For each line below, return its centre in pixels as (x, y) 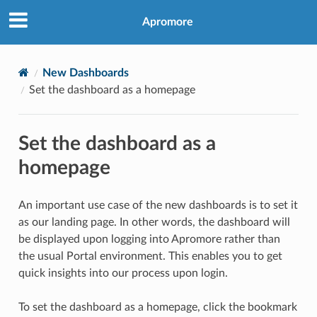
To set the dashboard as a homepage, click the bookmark (157, 307)
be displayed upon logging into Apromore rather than (149, 239)
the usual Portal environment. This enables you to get (150, 256)
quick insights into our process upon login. (123, 273)
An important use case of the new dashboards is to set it (158, 205)
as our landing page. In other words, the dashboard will (154, 222)
